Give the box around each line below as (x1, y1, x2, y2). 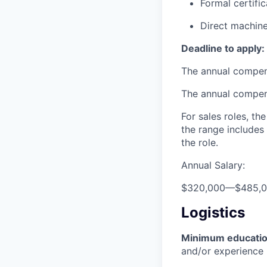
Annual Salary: (181, 159, 245, 171)
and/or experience (181, 244, 263, 257)
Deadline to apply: (181, 42, 265, 54)
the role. (181, 136, 218, 148)
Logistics (181, 203, 245, 221)
